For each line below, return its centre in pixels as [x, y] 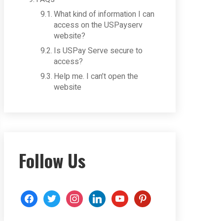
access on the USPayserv [98, 25]
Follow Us [52, 160]
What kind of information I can [104, 14]
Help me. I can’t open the [96, 76]
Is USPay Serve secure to [98, 51]
